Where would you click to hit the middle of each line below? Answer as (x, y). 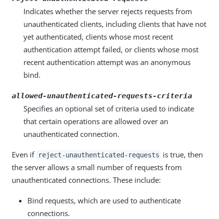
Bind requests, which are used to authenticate (104, 200)
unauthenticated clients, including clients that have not (115, 24)
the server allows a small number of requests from (97, 167)
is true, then (182, 154)
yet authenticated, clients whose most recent (98, 37)
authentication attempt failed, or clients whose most (111, 49)
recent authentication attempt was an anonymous (107, 62)
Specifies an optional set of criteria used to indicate (109, 109)
